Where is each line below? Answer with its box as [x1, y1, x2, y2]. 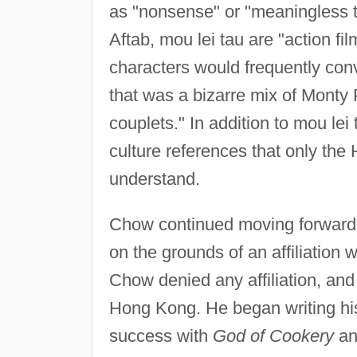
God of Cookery [212, 325, 334, 346]
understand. [108, 168, 200, 189]
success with [108, 325, 213, 346]
